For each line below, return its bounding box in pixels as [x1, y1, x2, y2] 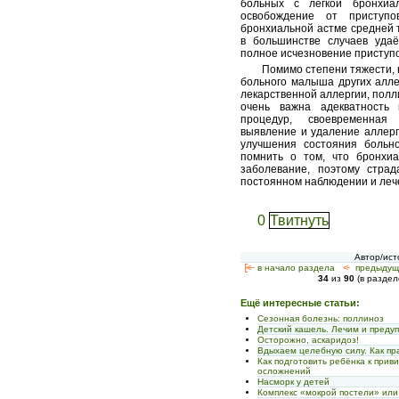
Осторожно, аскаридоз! [257, 334, 360, 345]
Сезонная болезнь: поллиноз [257, 313, 385, 323]
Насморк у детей [257, 376, 330, 387]
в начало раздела [257, 263, 336, 273]
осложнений [257, 365, 312, 376]
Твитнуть [270, 213, 329, 229]
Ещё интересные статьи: [240, 297, 360, 309]
